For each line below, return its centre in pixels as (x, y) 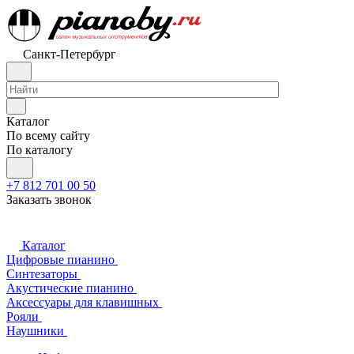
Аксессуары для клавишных (83, 302)
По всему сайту (48, 136)
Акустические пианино (70, 288)
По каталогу (40, 150)
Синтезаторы (42, 274)
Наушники (35, 331)
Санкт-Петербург (70, 54)
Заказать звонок (49, 200)
